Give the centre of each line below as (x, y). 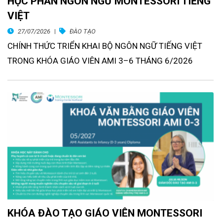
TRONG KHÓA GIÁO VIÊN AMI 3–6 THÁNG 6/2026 (100, 61)
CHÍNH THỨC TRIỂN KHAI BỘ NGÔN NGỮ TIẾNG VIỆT (105, 46)
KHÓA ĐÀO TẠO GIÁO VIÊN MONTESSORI (105, 213)
